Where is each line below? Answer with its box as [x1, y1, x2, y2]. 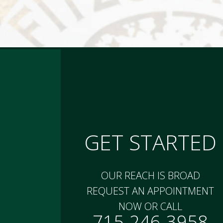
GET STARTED [84, 127, 217, 157]
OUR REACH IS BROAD [101, 169, 200, 182]
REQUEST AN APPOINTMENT [87, 184, 214, 198]
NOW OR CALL [118, 200, 182, 213]
